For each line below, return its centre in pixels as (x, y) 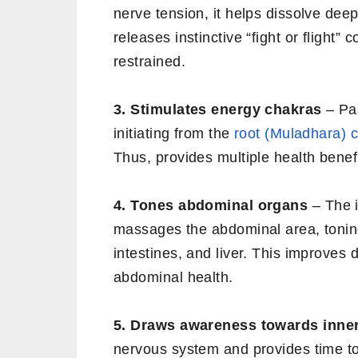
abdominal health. (173, 277)
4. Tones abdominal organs (211, 205)
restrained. (149, 61)
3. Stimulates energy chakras (220, 109)
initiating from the (174, 133)
